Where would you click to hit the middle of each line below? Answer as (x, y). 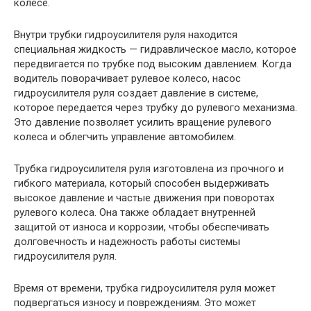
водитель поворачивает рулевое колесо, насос (127, 78)
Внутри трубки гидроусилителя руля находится (126, 35)
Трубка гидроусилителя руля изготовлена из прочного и (149, 169)
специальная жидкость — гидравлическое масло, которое (155, 49)
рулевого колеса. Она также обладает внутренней (135, 212)
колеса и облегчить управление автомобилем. (125, 137)
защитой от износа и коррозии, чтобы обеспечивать (142, 227)
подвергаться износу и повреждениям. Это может (135, 303)
